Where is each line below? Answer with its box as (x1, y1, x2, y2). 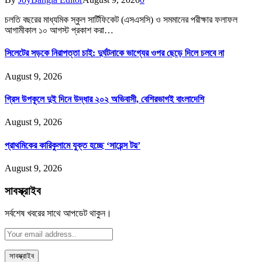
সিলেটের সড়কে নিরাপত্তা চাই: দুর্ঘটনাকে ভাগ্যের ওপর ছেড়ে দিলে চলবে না (5, 48, 224, 58)
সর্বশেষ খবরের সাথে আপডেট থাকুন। (5, 208, 112, 219)
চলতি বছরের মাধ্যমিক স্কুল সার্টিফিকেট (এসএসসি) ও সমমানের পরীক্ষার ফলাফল (5, 15, 237, 25)
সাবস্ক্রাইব (5, 184, 41, 197)
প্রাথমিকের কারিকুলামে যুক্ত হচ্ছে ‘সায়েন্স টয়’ (5, 140, 140, 150)
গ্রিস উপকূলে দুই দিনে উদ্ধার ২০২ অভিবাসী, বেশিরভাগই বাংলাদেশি (5, 94, 204, 105)
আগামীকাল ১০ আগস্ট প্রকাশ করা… (5, 25, 113, 36)
